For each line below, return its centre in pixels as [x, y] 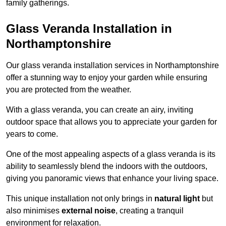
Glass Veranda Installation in [89, 29]
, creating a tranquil [150, 211]
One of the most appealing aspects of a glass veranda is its [111, 154]
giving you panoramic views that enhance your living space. [112, 179]
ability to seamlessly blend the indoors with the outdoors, [107, 166]
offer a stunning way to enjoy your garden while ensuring [107, 78]
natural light [177, 199]
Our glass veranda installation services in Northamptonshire [112, 66]
